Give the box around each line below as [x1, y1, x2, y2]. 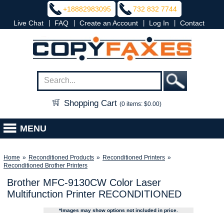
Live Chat [13, 19, 43, 27]
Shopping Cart [61, 98, 119, 108]
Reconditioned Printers [102, 154, 165, 161]
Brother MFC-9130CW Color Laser [6, 177, 161, 188]
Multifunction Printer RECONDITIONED [6, 188, 181, 199]
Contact [180, 19, 204, 27]
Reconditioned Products [28, 154, 94, 161]
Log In [149, 19, 169, 27]
